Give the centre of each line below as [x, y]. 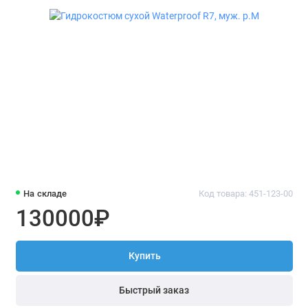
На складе [45, 193]
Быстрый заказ [154, 290]
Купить [145, 256]
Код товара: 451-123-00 [245, 193]
